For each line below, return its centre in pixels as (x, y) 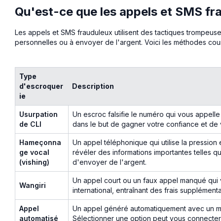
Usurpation (38, 114)
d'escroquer (41, 86)
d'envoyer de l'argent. (110, 162)
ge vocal (34, 152)
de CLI (30, 124)
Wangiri (33, 185)
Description (93, 86)
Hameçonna (40, 142)
